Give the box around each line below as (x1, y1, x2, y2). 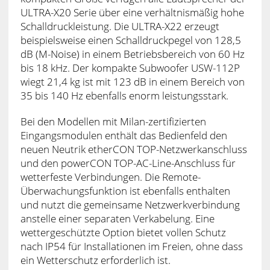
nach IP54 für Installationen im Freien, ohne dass (20, 239, 243, 253)
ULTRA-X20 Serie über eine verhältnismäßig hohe (20, 5, 244, 19)
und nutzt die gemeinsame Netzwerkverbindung (20, 197, 240, 212)
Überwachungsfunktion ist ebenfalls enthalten (20, 183, 230, 198)
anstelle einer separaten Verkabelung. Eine (20, 211, 215, 225)
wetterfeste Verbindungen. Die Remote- (20, 169, 201, 184)
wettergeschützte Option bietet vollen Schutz (20, 225, 226, 239)
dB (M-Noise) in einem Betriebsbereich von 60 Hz (20, 46, 245, 61)
